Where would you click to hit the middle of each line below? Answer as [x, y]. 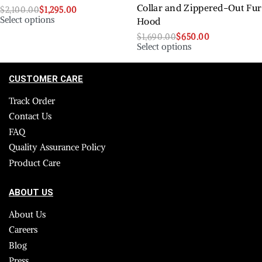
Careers [23, 230]
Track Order [32, 101]
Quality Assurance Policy [57, 147]
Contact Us [30, 116]
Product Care [35, 163]
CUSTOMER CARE [46, 79]
